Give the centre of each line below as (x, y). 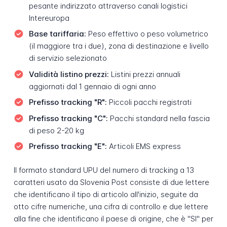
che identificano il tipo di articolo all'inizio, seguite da (106, 194)
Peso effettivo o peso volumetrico (147, 34)
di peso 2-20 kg (56, 130)
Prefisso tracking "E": (68, 146)
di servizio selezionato (68, 58)
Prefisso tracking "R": (68, 102)
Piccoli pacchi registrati (149, 102)
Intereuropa (49, 18)
